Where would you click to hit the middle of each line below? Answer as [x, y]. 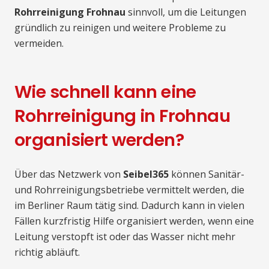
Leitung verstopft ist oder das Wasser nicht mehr [125, 237]
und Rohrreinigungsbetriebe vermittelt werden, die [129, 190]
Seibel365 [146, 174]
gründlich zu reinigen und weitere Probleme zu [120, 28]
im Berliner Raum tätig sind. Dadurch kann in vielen [129, 206]
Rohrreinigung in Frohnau [122, 116]
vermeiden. [39, 44]
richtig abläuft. [47, 252]
